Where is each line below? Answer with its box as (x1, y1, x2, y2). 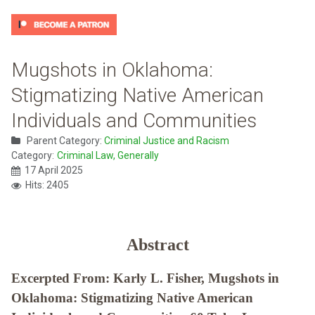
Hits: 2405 (25, 179, 69, 191)
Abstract (126, 236, 189, 255)
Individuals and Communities (11, 109, 257, 133)
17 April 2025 (25, 165, 83, 176)
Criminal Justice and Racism (104, 135, 229, 147)
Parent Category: (25, 135, 104, 147)
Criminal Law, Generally (57, 150, 159, 162)
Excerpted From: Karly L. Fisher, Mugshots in (11, 271, 279, 286)
